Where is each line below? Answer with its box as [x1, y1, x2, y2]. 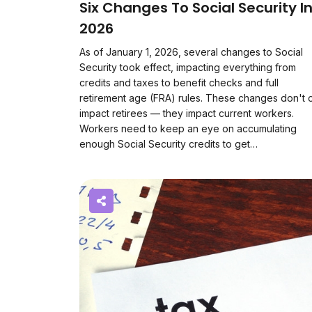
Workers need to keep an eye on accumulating [79, 123, 297, 134]
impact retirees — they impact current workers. [79, 107, 294, 119]
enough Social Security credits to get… [79, 138, 258, 150]
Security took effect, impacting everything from [79, 61, 296, 73]
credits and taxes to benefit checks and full [79, 77, 279, 88]
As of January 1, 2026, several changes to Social [79, 46, 303, 58]
